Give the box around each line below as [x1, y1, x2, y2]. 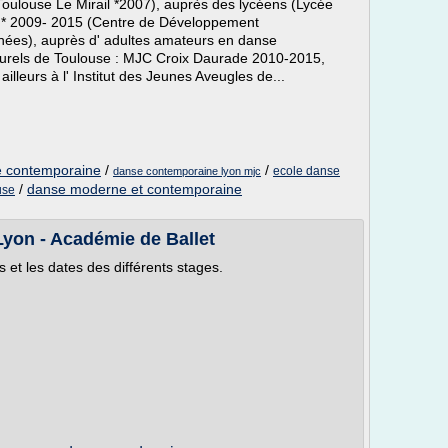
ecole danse [273, 164, 340, 178]
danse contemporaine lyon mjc [113, 165, 261, 177]
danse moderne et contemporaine [27, 181, 242, 197]
